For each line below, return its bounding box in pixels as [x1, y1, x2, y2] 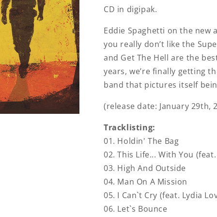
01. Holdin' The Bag [104, 136, 179, 146]
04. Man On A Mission [104, 176, 187, 187]
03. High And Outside [104, 163, 186, 173]
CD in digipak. [104, 4, 157, 15]
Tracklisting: [104, 122, 155, 133]
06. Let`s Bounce [104, 203, 168, 214]
